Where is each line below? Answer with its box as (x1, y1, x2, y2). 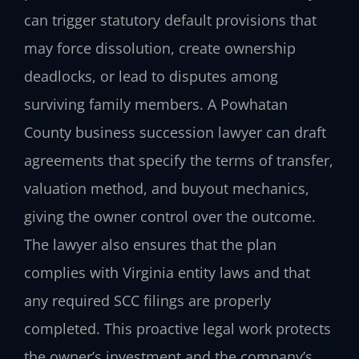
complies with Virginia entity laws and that (24, 263, 310, 283)
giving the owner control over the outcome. (24, 207, 316, 227)
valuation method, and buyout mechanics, (24, 179, 309, 199)
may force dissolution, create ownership (24, 38, 296, 58)
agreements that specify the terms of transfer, (24, 151, 333, 171)
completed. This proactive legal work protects (24, 319, 331, 339)
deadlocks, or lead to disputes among (24, 67, 278, 87)
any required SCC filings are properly (24, 291, 271, 311)
